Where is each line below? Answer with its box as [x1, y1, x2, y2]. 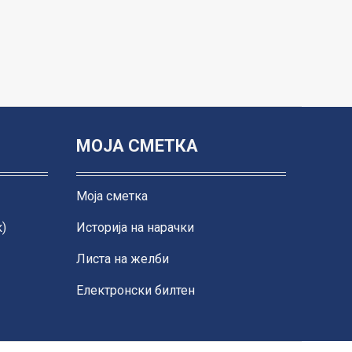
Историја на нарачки [76, 219, 195, 235]
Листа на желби [76, 251, 170, 266]
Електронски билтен [76, 282, 196, 298]
